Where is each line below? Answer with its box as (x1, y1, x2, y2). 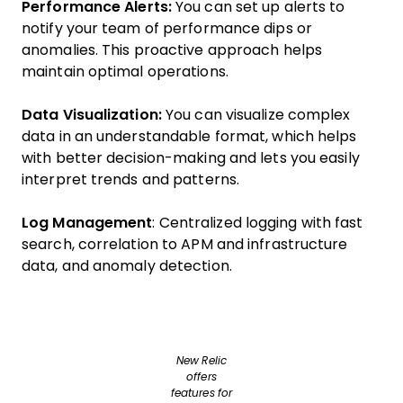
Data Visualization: (22, 106, 162, 122)
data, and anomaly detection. (22, 257, 232, 273)
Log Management (22, 214, 153, 230)
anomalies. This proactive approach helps (22, 41, 323, 58)
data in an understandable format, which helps (22, 128, 357, 144)
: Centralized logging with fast (152, 214, 363, 230)
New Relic (176, 354, 227, 367)
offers (186, 370, 217, 383)
